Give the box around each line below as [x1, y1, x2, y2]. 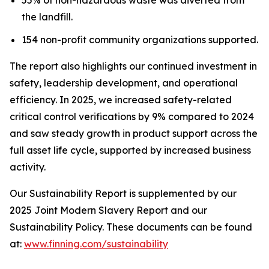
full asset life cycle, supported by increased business [10, 144, 251, 157]
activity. [10, 161, 46, 174]
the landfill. [22, 10, 73, 23]
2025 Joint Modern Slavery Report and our [10, 204, 207, 217]
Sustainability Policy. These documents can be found [10, 221, 252, 234]
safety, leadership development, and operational [10, 77, 238, 89]
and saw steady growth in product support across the [10, 127, 258, 140]
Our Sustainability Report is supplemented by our [10, 187, 237, 200]
